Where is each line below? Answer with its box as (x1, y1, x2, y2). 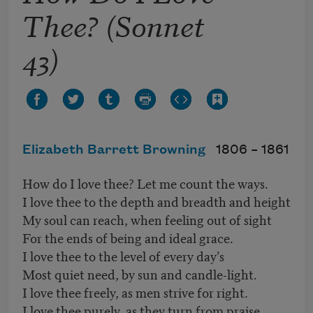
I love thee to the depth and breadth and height (22, 191, 291, 211)
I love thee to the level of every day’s (22, 246, 224, 265)
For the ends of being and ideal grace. (22, 228, 233, 247)
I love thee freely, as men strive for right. (22, 282, 248, 302)
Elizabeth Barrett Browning (22, 143, 205, 158)
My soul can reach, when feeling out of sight (22, 210, 272, 229)
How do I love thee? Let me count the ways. (22, 173, 268, 193)
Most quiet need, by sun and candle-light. (22, 264, 257, 284)
